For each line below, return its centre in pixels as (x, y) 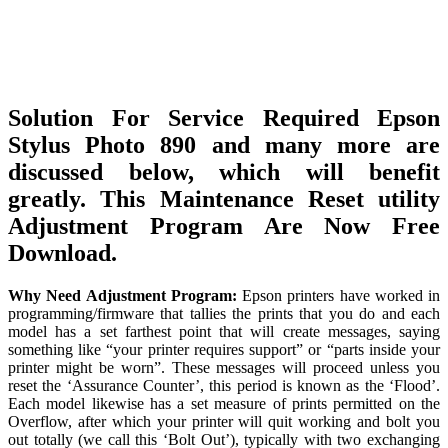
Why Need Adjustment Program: (122, 295)
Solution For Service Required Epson (224, 117)
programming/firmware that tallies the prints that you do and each (224, 313)
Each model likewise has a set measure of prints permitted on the (224, 403)
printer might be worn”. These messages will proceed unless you (224, 367)
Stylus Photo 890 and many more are (224, 144)
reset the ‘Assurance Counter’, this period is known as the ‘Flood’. (224, 385)
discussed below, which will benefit (224, 171)
